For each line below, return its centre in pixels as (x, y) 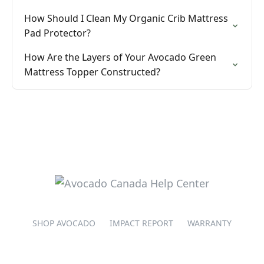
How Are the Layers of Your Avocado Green (120, 57)
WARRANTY (209, 223)
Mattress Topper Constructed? (92, 72)
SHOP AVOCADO (64, 223)
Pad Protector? (57, 33)
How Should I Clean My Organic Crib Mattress (126, 18)
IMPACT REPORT (141, 223)
